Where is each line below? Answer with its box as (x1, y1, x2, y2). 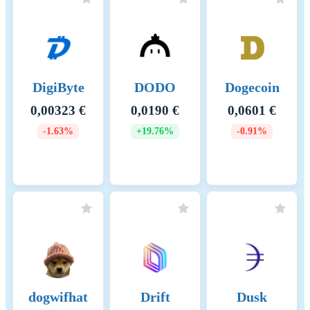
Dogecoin (224, 80, 280, 95)
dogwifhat (28, 289, 88, 305)
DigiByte (32, 80, 84, 95)
